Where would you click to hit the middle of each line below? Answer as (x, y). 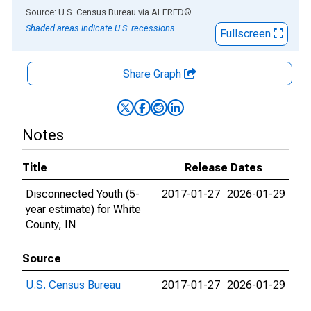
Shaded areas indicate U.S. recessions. (101, 28)
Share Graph (153, 74)
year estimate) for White (83, 209)
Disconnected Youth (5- (83, 194)
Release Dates (224, 168)
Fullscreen (247, 34)
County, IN (51, 225)
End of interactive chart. (69, 11)
